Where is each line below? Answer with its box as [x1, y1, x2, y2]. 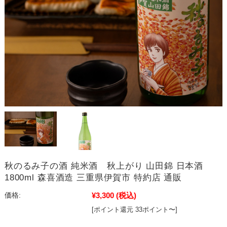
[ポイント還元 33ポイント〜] [91, 206, 177, 214]
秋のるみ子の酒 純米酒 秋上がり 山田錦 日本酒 [4, 161, 204, 171]
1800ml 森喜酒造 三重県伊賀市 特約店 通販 [4, 173, 182, 183]
